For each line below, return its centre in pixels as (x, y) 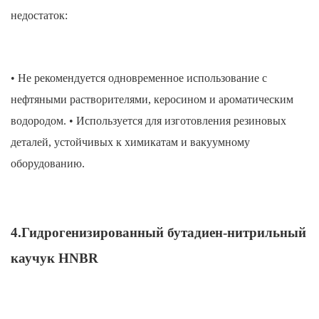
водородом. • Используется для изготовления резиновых (148, 121)
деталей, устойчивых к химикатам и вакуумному (130, 142)
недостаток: (39, 16)
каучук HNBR (54, 258)
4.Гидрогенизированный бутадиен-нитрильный (158, 233)
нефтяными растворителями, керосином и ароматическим (152, 100)
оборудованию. (48, 164)
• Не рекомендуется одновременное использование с (139, 78)
